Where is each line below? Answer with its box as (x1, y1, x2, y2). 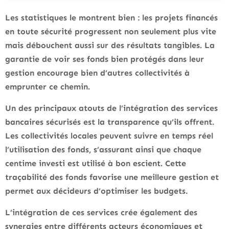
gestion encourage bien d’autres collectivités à (5, 68, 190, 78)
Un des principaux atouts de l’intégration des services (5, 103, 218, 113)
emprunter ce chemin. (5, 82, 90, 92)
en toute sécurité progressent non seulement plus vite (5, 27, 216, 37)
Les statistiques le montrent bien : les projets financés (5, 13, 218, 23)
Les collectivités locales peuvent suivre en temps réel (5, 131, 213, 141)
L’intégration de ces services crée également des (5, 208, 197, 218)
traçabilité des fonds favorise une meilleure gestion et (5, 172, 219, 182)
